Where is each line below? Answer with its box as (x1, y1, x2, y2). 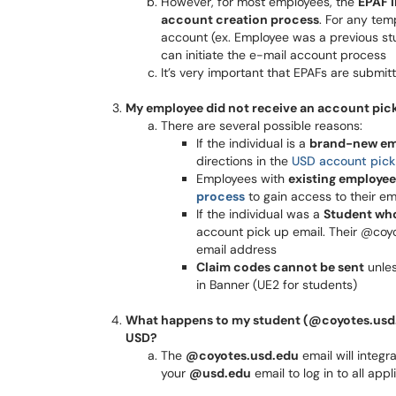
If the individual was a (196, 206, 324, 222)
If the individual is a (196, 135, 309, 151)
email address (196, 241, 277, 257)
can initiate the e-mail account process (161, 47, 386, 63)
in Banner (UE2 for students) (196, 277, 357, 293)
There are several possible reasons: (161, 118, 362, 133)
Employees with (196, 171, 288, 187)
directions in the (196, 153, 292, 169)
